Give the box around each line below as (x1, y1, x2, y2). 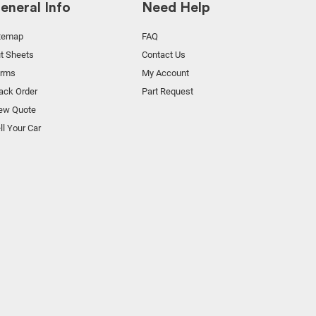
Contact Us (142, 49, 186, 61)
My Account (142, 68, 189, 79)
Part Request (142, 86, 193, 97)
